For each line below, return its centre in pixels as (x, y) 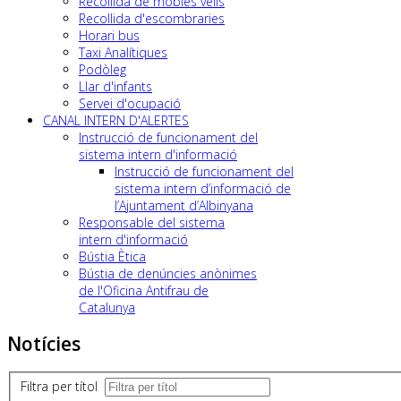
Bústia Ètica (112, 256)
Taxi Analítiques (123, 52)
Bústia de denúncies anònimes (168, 273)
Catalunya (107, 307)
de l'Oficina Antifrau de (144, 290)
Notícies (44, 343)
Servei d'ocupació (130, 103)
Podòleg (102, 69)
